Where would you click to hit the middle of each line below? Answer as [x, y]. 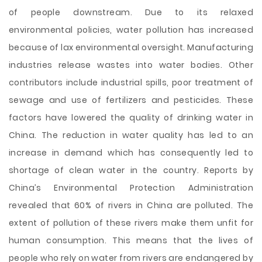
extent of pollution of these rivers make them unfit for [131, 223]
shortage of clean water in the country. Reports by [131, 170]
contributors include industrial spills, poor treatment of [131, 82]
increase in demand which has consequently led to [131, 153]
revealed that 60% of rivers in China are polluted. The [131, 205]
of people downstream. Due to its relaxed [131, 12]
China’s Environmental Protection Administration [131, 188]
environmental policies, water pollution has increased [131, 30]
